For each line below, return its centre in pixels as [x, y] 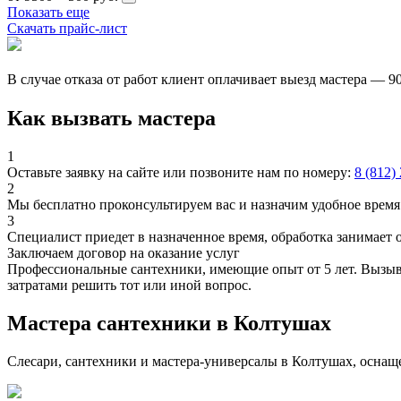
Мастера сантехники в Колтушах [169, 324]
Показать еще [48, 13]
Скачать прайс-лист [67, 29]
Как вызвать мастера [111, 119]
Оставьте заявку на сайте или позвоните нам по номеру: [181, 173]
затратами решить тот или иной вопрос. [129, 286]
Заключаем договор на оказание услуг [124, 253]
